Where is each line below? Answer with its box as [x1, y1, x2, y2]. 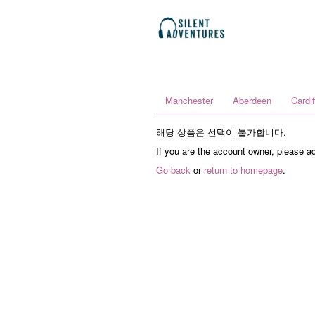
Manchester [165, 94, 213, 107]
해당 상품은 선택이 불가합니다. [156, 125, 286, 139]
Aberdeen [233, 94, 271, 107]
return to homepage [204, 163, 283, 176]
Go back [156, 163, 191, 176]
